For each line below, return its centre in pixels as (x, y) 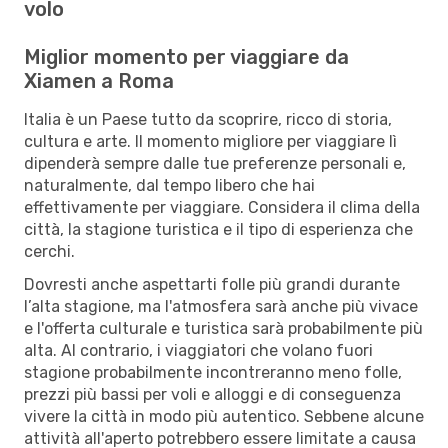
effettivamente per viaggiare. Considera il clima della (222, 207)
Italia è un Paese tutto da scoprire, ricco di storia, (208, 119)
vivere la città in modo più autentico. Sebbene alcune (224, 416)
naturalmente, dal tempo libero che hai (169, 185)
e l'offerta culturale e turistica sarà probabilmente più (223, 328)
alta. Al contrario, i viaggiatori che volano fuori (198, 350)
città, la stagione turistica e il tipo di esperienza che (218, 229)
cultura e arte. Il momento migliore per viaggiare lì (210, 141)
